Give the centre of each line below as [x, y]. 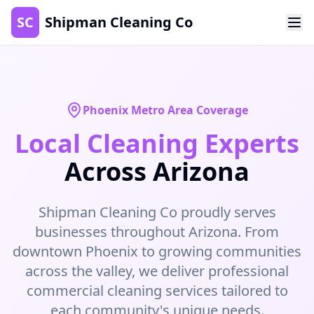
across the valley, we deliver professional [157, 271]
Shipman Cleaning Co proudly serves [157, 212]
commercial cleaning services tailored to [157, 291]
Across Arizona [157, 171]
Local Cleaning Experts [157, 143]
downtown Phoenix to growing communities [157, 251]
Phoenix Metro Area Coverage [165, 110]
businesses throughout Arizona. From [157, 232]
